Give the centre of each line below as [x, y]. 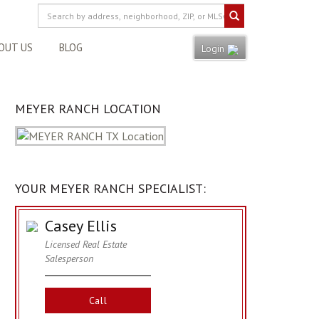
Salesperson [69, 258]
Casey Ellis [81, 226]
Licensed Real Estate [86, 244]
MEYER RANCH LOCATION [88, 109]
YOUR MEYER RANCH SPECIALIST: [110, 188]
